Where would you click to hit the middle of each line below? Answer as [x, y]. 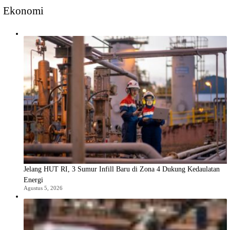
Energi [33, 180]
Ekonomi [23, 11]
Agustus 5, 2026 [43, 188]
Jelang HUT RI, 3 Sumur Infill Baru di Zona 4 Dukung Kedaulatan [122, 169]
